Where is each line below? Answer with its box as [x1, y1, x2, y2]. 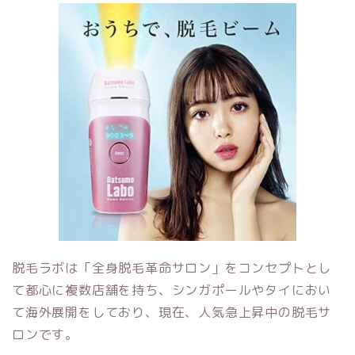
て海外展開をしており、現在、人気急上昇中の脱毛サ [12, 303, 332, 322]
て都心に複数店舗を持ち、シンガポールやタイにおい [12, 281, 332, 300]
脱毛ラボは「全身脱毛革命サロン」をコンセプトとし [12, 259, 332, 277]
